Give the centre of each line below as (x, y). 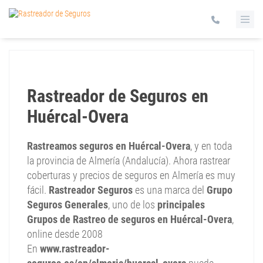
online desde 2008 (65, 234)
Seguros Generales (68, 205)
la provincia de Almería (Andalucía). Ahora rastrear (129, 161)
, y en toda (211, 146)
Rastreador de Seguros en (118, 96)
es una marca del (170, 190)
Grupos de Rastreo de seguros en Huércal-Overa (129, 219)
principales (181, 205)
